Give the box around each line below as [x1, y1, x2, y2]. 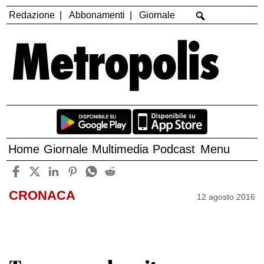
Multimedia [92, 143, 149, 156]
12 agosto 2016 [197, 192, 256, 202]
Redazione [9, 9, 55, 20]
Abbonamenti [69, 9, 126, 20]
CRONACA [8, 188, 75, 203]
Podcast [153, 143, 196, 156]
